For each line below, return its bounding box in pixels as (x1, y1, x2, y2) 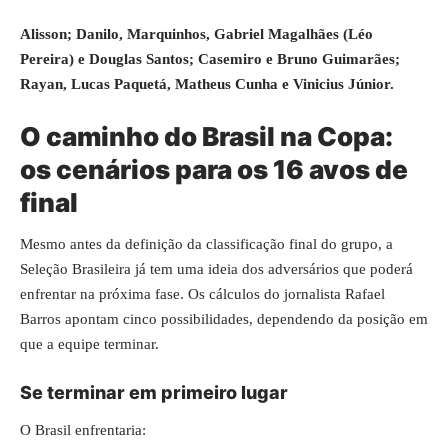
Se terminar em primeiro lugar (20, 381, 288, 403)
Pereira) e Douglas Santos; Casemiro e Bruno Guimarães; (20, 51, 400, 67)
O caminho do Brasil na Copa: (20, 120, 393, 152)
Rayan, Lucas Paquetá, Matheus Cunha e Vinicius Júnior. (20, 76, 394, 92)
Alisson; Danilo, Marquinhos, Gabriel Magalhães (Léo (20, 26, 373, 42)
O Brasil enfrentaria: (20, 422, 146, 438)
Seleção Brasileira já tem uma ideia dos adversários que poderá (20, 261, 413, 277)
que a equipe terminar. (20, 336, 159, 352)
